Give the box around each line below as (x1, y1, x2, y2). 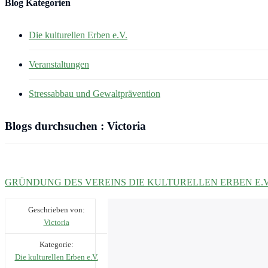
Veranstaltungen (29, 59, 89, 69)
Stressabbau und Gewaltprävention (29, 88, 160, 99)
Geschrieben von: (28, 205, 85, 214)
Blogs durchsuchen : (5, 119, 107, 132)
